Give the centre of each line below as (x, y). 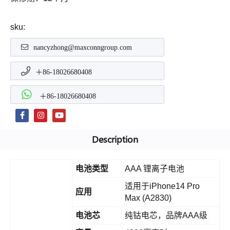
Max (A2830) (148, 198)
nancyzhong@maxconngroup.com (83, 47)
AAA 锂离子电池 (155, 169)
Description (115, 139)
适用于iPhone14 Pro (162, 186)
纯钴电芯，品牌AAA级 (166, 216)
